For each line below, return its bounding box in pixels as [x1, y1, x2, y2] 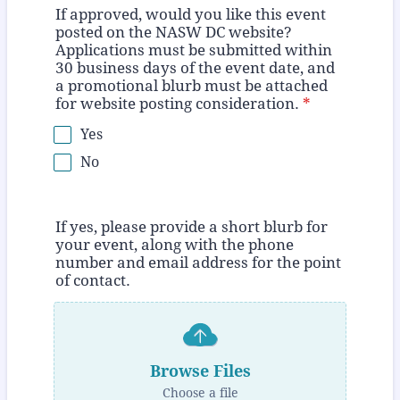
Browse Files [149, 361, 251, 380]
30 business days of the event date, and [55, 59, 335, 78]
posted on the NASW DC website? [55, 23, 292, 42]
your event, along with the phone [55, 236, 294, 254]
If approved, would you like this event [55, 5, 326, 24]
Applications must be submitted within [55, 41, 332, 60]
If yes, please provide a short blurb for [55, 218, 328, 237]
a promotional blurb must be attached [55, 77, 328, 96]
